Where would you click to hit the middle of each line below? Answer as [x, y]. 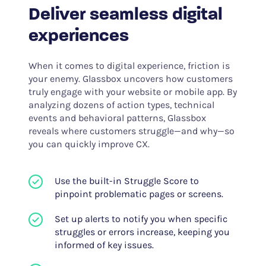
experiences [78, 37]
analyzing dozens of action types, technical [121, 105]
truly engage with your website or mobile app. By [132, 92]
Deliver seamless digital [125, 15]
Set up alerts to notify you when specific [141, 219]
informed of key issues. [104, 245]
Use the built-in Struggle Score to [126, 181]
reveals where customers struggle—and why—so [131, 131]
